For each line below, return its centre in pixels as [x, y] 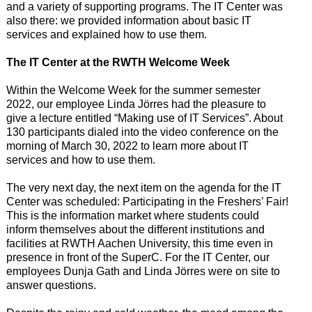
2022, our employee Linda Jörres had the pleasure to [136, 104]
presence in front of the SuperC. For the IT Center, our [138, 258]
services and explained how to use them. [106, 35]
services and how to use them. [80, 160]
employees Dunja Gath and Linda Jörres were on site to [143, 272]
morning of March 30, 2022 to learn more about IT [127, 146]
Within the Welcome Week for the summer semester [133, 91]
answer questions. [51, 286]
